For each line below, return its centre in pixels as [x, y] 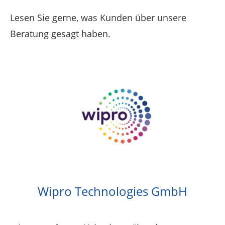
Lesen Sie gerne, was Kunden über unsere [98, 17]
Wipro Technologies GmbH [113, 191]
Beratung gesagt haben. [60, 33]
